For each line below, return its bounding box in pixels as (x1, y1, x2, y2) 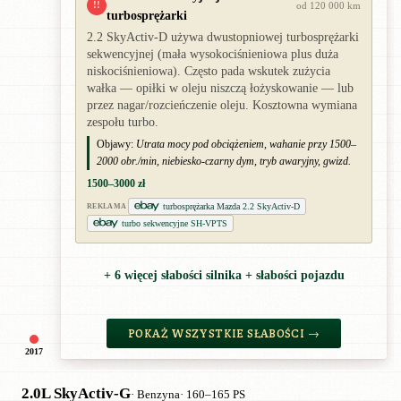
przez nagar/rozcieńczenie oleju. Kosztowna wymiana (87, 98, 357, 112)
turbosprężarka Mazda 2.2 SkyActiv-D (163, 200, 301, 211)
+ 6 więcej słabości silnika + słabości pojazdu (103, 269, 345, 282)
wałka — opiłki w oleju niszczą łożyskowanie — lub (87, 81, 354, 95)
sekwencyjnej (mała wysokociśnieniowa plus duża (87, 47, 338, 61)
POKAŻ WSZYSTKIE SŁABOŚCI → (128, 325, 320, 341)
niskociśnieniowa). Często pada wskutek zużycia (87, 64, 330, 78)
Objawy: (97, 137, 133, 150)
